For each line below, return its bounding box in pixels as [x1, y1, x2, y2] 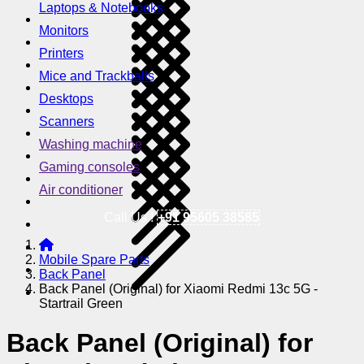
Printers [39, 45, 84, 60]
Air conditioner [39, 182, 123, 197]
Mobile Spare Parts [39, 252, 149, 266]
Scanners [39, 114, 94, 128]
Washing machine [39, 136, 142, 151]
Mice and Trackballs [39, 68, 154, 83]
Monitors [39, 23, 89, 37]
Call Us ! [104, 210, 157, 224]
